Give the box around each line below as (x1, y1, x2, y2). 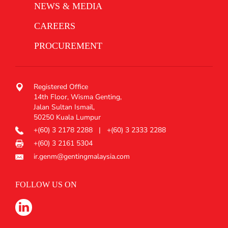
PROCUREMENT (34, 41, 102, 51)
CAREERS (34, 21, 75, 32)
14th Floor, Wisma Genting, (34, 92, 122, 102)
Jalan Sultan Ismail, (34, 102, 95, 112)
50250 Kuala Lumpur (34, 112, 101, 123)
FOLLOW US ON (15, 180, 77, 189)
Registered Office (34, 82, 88, 92)
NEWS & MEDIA (34, 1, 102, 12)
